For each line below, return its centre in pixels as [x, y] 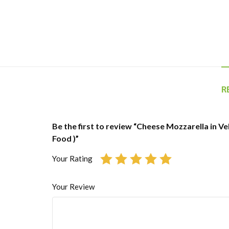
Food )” [65, 138]
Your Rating [72, 159]
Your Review [73, 187]
